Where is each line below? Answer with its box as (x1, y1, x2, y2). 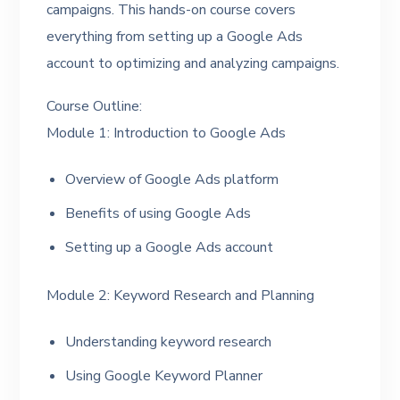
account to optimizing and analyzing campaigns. (46, 54, 340, 73)
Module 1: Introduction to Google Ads (46, 123, 287, 143)
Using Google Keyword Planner (65, 366, 263, 386)
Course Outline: (46, 96, 143, 116)
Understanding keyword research (65, 332, 272, 352)
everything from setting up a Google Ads (46, 27, 304, 46)
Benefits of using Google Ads (65, 204, 252, 223)
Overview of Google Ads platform (65, 170, 279, 189)
